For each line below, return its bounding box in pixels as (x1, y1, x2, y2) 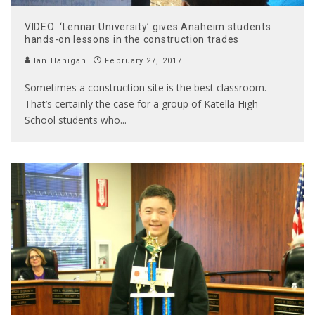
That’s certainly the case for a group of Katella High (25, 97, 258, 111)
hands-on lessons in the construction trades (25, 34, 240, 46)
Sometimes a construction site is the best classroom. (25, 81, 266, 95)
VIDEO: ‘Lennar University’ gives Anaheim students (25, 21, 271, 33)
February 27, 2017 (105, 56, 183, 66)
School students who (25, 113, 120, 127)
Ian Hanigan (31, 56, 87, 66)
